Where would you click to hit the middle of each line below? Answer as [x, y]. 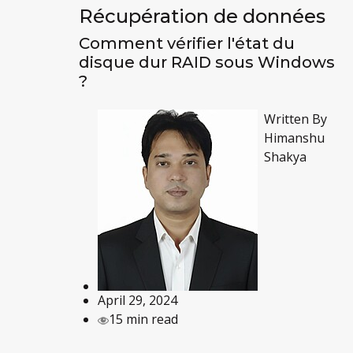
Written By [295, 119]
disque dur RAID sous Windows [206, 62]
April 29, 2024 [137, 300]
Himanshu [294, 137]
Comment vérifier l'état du [186, 43]
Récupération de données [202, 16]
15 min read [143, 319]
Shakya [285, 156]
